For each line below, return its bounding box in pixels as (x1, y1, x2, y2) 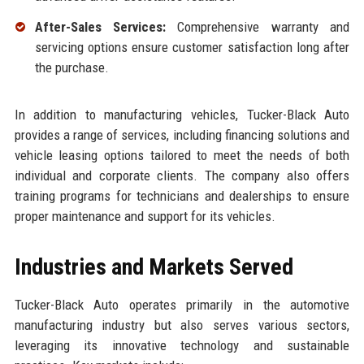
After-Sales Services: (34, 18, 167, 35)
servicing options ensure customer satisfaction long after (34, 38, 350, 55)
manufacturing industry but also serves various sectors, (14, 316, 350, 333)
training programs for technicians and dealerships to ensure (14, 187, 350, 204)
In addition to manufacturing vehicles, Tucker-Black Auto (14, 106, 350, 123)
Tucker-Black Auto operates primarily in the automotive (14, 296, 350, 313)
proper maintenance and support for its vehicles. (14, 207, 275, 224)
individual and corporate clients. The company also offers (14, 167, 350, 184)
